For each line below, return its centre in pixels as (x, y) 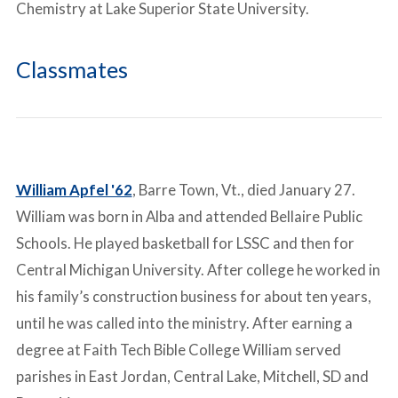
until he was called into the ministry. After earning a (184, 323)
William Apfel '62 (74, 190)
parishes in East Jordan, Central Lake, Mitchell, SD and (192, 377)
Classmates (72, 69)
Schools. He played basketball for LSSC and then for (185, 243)
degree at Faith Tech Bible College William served (178, 350)
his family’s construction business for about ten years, (193, 297)
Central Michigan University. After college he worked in (198, 270)
